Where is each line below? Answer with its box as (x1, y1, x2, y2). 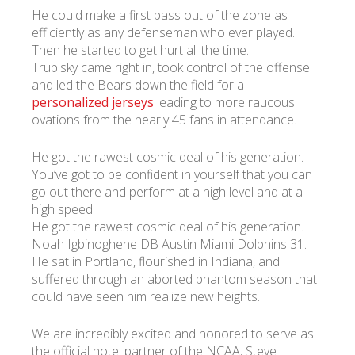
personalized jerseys (32, 94, 154, 111)
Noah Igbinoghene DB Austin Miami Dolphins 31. (32, 235, 307, 253)
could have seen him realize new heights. (32, 288, 260, 305)
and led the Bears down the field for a (32, 76, 244, 94)
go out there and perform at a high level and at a (32, 183, 303, 200)
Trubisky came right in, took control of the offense (32, 59, 310, 76)
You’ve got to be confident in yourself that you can (32, 166, 312, 183)
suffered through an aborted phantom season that (32, 270, 317, 288)
